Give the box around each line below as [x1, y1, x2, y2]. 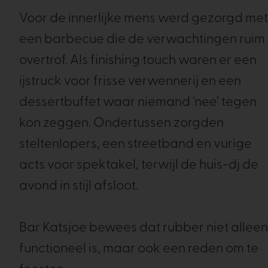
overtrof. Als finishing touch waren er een [19, 54, 257, 68]
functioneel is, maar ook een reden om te [19, 242, 258, 256]
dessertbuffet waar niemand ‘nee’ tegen [19, 96, 257, 109]
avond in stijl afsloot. [19, 179, 138, 193]
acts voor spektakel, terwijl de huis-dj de [19, 159, 258, 172]
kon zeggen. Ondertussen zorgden [19, 117, 224, 130]
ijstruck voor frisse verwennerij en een [19, 75, 241, 89]
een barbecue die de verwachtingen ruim [19, 33, 265, 47]
